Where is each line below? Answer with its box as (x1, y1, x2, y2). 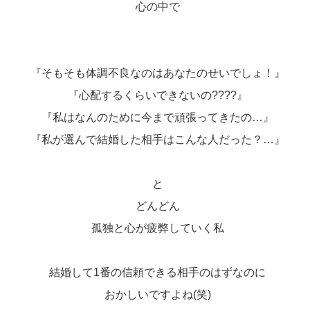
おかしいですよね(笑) (104, 288, 211, 300)
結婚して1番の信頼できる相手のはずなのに (49, 266, 266, 278)
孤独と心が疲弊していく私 (91, 221, 224, 234)
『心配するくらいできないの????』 (67, 89, 248, 101)
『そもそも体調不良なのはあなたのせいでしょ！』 (30, 66, 285, 79)
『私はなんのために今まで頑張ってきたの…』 (41, 111, 274, 123)
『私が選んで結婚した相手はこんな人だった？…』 (30, 133, 285, 145)
